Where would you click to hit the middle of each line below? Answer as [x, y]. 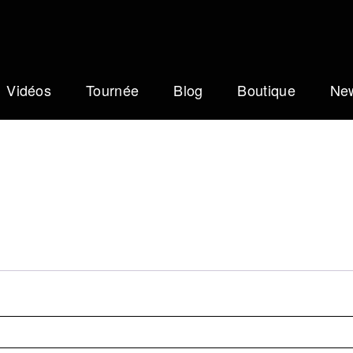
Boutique [266, 90]
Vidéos [29, 90]
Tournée [113, 90]
